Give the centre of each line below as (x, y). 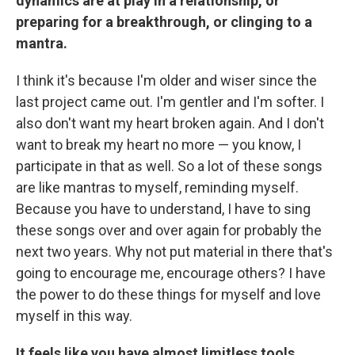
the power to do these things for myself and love (168, 295)
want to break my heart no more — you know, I (158, 145)
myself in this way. (74, 316)
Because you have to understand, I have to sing (163, 209)
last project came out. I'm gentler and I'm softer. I (170, 102)
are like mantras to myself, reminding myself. (157, 188)
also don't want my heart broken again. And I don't (170, 124)
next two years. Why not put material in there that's (174, 252)
